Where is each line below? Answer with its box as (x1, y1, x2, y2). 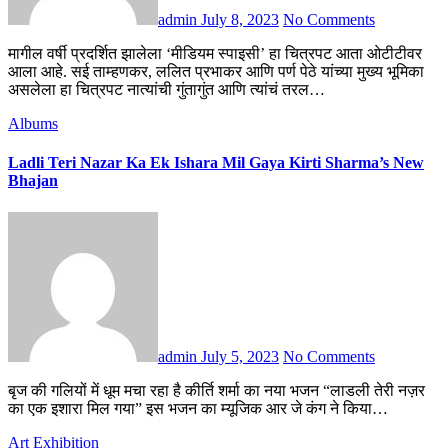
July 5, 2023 (201, 347, 279, 365)
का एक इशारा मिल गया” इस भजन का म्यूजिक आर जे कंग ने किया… (8, 399, 388, 417)
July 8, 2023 (201, 11, 279, 29)
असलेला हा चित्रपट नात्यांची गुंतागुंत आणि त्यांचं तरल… (8, 81, 325, 99)
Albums (8, 115, 58, 133)
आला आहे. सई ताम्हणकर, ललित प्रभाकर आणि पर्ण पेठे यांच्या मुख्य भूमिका (8, 63, 424, 81)
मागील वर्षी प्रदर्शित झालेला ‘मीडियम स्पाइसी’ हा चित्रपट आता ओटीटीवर (8, 45, 20, 63)
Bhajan (8, 172, 58, 190)
